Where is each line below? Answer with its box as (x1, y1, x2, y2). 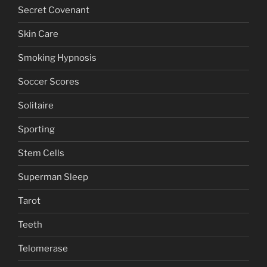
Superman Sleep (18, 172, 88, 183)
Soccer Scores (18, 76, 79, 88)
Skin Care (18, 29, 58, 40)
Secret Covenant (18, 5, 89, 16)
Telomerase (18, 243, 68, 254)
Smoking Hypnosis (18, 52, 97, 64)
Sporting (18, 124, 55, 135)
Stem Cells (18, 148, 64, 159)
